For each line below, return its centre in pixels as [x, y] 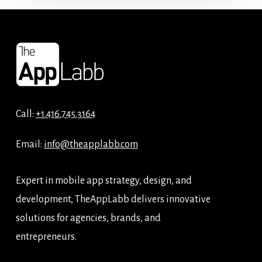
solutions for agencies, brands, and [88, 218]
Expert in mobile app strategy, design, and [104, 181]
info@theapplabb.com [91, 145]
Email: [30, 145]
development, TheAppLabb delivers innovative [113, 200]
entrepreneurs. [46, 237]
